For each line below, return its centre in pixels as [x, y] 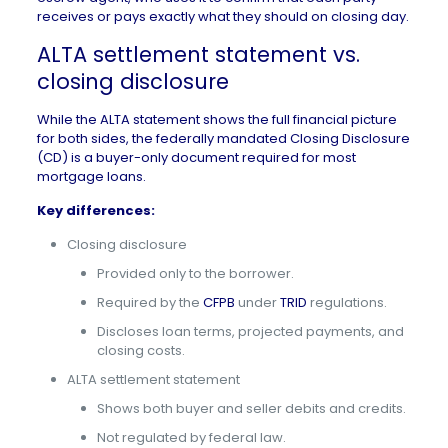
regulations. [346, 302]
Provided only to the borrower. [195, 273]
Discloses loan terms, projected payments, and [250, 331]
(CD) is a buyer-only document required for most [196, 157]
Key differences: [95, 210]
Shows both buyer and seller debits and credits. [251, 408]
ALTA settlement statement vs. [198, 54]
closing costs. [140, 350]
